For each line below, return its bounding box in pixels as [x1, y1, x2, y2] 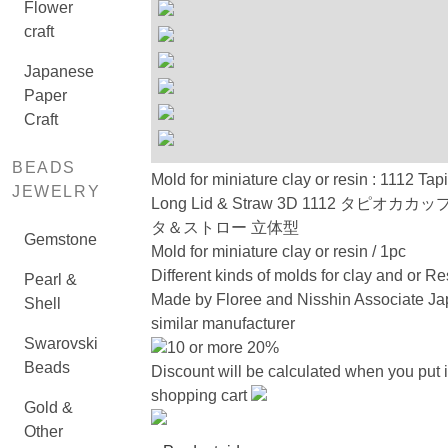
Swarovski [24, 335, 98, 352]
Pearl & [24, 271, 77, 288]
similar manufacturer [150, 315, 295, 332]
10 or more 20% [166, 339, 279, 356]
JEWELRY [12, 183, 101, 200]
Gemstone [24, 231, 97, 248]
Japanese [24, 63, 94, 80]
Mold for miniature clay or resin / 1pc [150, 243, 406, 260]
